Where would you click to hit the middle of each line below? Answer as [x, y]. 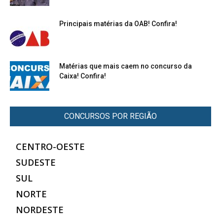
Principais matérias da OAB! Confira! [118, 23]
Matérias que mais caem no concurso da [126, 66]
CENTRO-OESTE [50, 146]
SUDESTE [36, 162]
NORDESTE [40, 209]
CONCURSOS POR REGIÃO [110, 116]
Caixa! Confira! [83, 76]
